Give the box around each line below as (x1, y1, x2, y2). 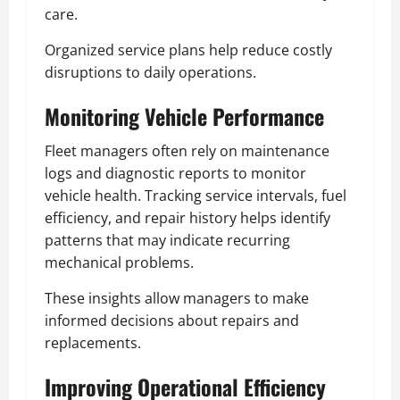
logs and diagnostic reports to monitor (45, 162, 306, 183)
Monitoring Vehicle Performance (45, 99, 324, 132)
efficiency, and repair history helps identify (45, 207, 330, 228)
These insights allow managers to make (45, 287, 309, 308)
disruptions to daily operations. (45, 62, 256, 82)
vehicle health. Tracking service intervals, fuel (45, 185, 346, 205)
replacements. (45, 332, 141, 353)
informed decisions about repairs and (45, 310, 299, 330)
